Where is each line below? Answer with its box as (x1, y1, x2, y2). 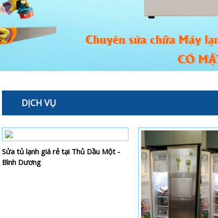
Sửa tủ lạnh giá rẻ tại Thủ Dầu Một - (2, 146, 120, 156)
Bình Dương (2, 157, 41, 167)
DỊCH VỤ (21, 96, 56, 109)
